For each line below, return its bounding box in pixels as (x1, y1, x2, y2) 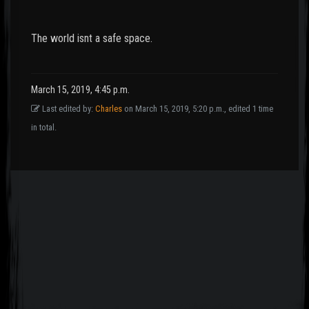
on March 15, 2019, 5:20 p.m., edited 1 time (122, 103, 273, 114)
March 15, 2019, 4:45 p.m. (31, 84, 130, 97)
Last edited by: (40, 103, 95, 114)
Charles (95, 103, 122, 114)
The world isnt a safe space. (31, 32, 152, 46)
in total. (31, 122, 57, 133)
